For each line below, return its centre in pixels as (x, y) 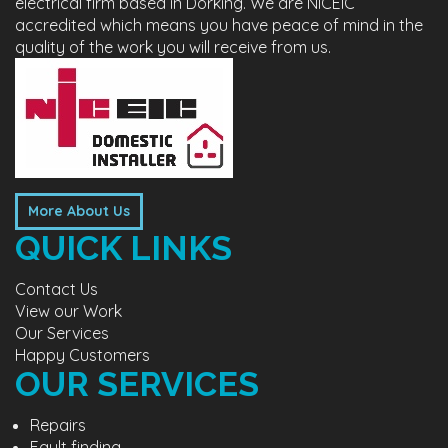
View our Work (68, 311)
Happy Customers (82, 355)
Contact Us (56, 289)
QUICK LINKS (123, 248)
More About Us (79, 211)
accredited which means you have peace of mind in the (219, 25)
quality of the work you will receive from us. (173, 47)
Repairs (58, 425)
